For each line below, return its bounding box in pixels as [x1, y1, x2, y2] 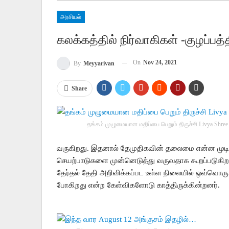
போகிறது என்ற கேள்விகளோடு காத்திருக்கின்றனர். [57, 180, 220, 189]
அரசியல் [60, 13, 81, 21]
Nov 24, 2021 [143, 59, 177, 66]
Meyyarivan [83, 59, 114, 67]
